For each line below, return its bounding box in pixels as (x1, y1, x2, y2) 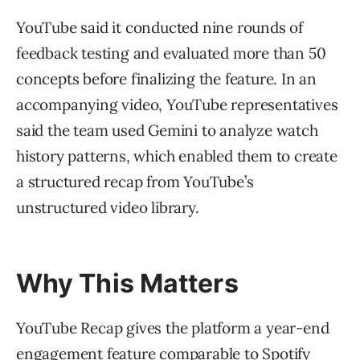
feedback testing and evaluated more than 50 (16, 43, 326, 63)
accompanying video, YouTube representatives (16, 95, 338, 115)
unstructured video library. (16, 198, 199, 218)
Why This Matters (16, 268, 239, 300)
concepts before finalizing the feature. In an (16, 69, 317, 89)
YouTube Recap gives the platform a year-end (16, 318, 329, 338)
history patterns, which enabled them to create (16, 146, 337, 166)
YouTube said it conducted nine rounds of (16, 18, 303, 38)
